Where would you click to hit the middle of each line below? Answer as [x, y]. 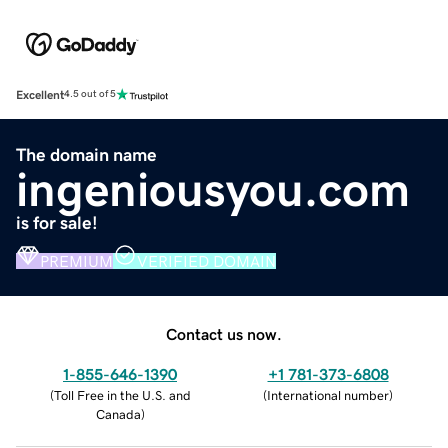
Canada [118, 414]
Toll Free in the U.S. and [122, 395]
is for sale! [57, 222]
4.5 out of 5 [90, 94]
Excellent [40, 94]
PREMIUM [76, 260]
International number [328, 395]
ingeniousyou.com [213, 188]
